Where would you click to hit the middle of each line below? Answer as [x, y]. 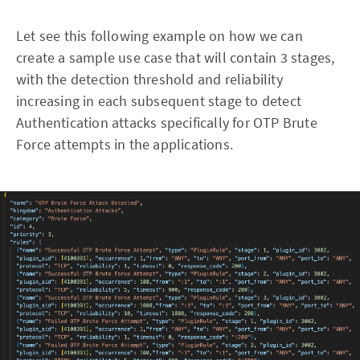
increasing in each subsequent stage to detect [159, 101]
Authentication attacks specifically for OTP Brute [167, 123]
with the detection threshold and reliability [149, 80]
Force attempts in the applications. [125, 145]
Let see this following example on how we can [160, 36]
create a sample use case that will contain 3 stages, [176, 58]
